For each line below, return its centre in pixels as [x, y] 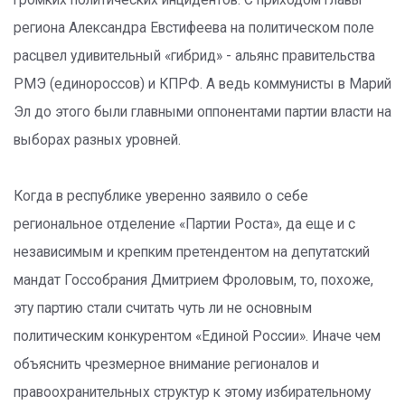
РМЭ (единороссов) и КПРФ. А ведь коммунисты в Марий [202, 84]
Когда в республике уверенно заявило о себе [161, 196]
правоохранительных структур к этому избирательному [192, 392]
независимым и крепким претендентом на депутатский [192, 252]
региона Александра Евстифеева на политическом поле [194, 28]
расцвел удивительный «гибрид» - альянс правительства [194, 56]
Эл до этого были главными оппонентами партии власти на [202, 112]
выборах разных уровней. [97, 140]
